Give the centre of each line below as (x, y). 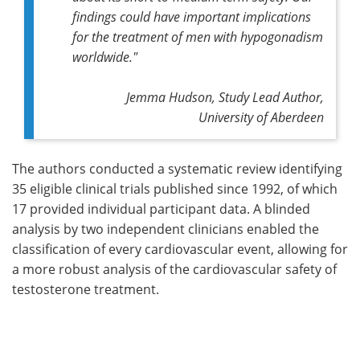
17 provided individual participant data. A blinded (161, 209)
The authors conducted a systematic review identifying (177, 168)
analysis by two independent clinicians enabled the (166, 229)
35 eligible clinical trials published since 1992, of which (175, 188)
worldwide (101, 56)
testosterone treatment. (86, 289)
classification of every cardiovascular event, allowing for (180, 249)
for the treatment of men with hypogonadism (198, 36)
